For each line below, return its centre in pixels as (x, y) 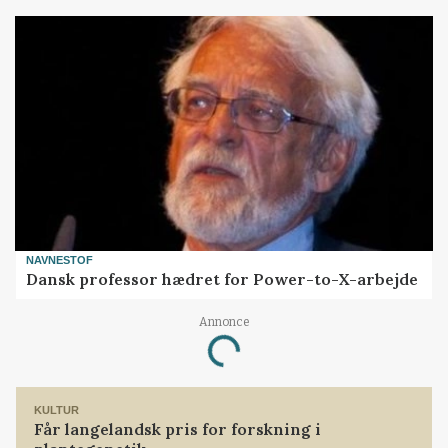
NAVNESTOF (60, 260)
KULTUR (57, 410)
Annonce (224, 322)
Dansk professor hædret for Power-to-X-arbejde (222, 278)
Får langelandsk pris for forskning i (178, 428)
